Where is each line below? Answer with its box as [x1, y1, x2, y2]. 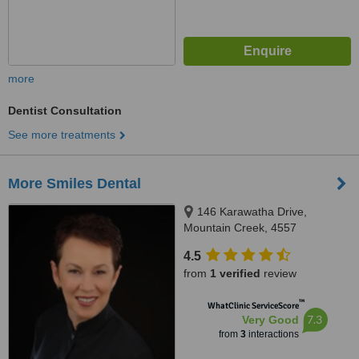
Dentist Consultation [8, 104, 122, 117]
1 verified [210, 267, 260, 280]
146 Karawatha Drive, [197, 205, 307, 218]
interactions [245, 329, 299, 340]
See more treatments [8, 128, 115, 141]
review [260, 267, 296, 280]
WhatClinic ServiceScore [207, 301, 299, 311]
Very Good [241, 313, 299, 326]
